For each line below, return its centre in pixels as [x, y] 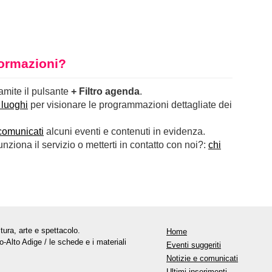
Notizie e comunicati [202, 258]
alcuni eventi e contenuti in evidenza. [124, 131]
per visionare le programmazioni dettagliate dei [130, 104]
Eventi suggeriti [194, 245]
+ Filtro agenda [105, 91]
